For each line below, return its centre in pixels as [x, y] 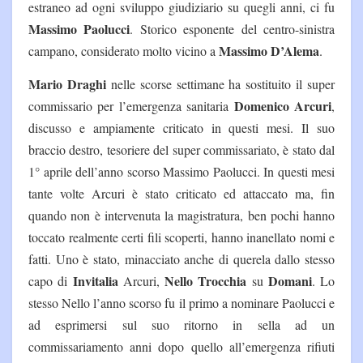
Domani [290, 280]
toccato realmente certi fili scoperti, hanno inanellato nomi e [181, 237]
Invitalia [95, 280]
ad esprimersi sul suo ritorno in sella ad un [181, 324]
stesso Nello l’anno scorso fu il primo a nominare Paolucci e [181, 302]
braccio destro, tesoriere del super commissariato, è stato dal [181, 149]
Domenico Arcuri [283, 105]
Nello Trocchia [206, 280]
